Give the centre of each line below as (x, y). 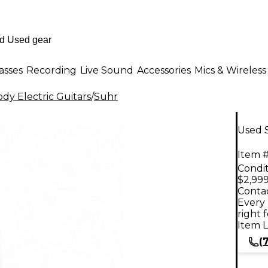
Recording (51, 70)
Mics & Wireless (230, 70)
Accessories (164, 70)
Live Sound (107, 70)
